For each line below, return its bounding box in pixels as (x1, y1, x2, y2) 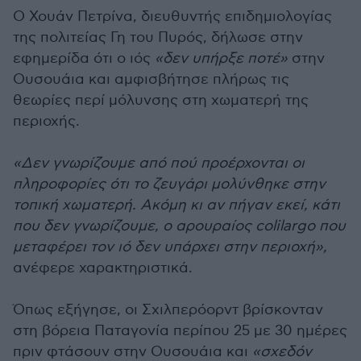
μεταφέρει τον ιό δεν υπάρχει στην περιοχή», (13, 238, 327, 255)
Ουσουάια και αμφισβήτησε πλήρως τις (13, 70, 289, 88)
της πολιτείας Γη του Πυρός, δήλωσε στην (13, 28, 303, 46)
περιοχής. (13, 112, 80, 130)
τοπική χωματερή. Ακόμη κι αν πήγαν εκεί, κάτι (13, 196, 340, 214)
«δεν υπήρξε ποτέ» (155, 49, 288, 67)
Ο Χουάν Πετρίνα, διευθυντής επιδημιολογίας (13, 7, 332, 25)
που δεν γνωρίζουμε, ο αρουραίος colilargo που (13, 217, 346, 234)
